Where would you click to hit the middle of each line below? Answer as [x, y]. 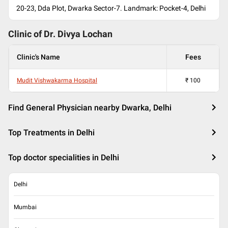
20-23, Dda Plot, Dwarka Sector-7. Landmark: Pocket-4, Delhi [111, 8]
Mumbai [25, 207]
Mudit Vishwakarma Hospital [57, 80]
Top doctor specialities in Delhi [64, 158]
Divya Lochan [85, 34]
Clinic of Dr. [33, 34]
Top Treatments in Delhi [51, 133]
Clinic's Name [38, 57]
